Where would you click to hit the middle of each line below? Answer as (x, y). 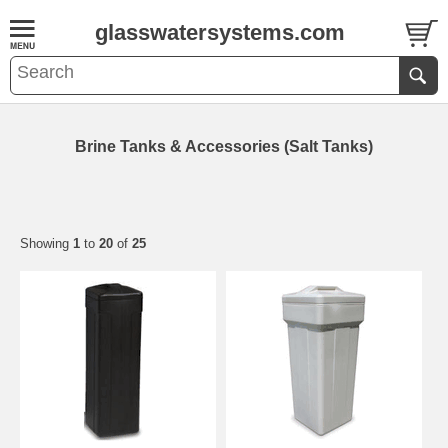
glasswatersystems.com (219, 32)
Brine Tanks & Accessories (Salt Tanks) (224, 146)
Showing (46, 243)
